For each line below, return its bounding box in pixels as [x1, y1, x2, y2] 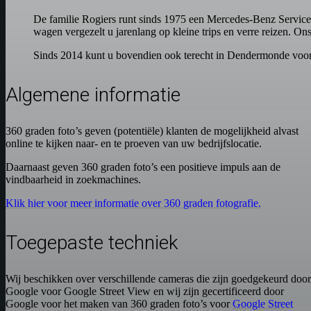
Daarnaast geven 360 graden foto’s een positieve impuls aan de [6, 161, 280, 174]
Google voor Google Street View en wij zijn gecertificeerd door [6, 285, 284, 298]
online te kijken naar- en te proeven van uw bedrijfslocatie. [6, 137, 262, 150]
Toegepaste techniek [6, 231, 178, 255]
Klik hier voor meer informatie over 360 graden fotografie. [6, 197, 261, 210]
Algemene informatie [6, 83, 180, 107]
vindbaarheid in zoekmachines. [6, 174, 141, 186]
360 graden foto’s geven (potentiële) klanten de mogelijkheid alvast [6, 125, 299, 137]
